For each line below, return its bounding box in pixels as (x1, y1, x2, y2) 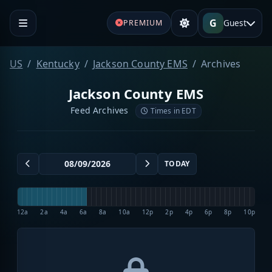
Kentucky (36, 56, 80, 70)
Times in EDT (148, 105, 196, 116)
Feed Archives (70, 104, 131, 116)
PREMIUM (123, 17, 163, 28)
